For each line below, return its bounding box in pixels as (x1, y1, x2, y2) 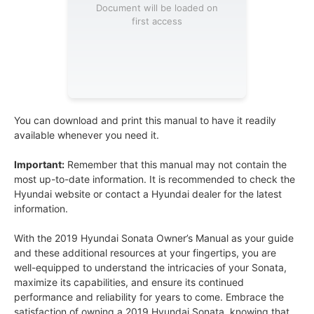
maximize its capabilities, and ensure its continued (14, 276, 244, 289)
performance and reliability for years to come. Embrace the (14, 291, 284, 303)
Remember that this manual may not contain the (64, 158, 287, 171)
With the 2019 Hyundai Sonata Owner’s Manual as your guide (14, 232, 294, 245)
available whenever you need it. (14, 129, 159, 142)
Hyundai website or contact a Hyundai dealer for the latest (14, 188, 282, 200)
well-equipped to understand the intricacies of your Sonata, (14, 261, 287, 274)
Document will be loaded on (96, 1, 218, 13)
